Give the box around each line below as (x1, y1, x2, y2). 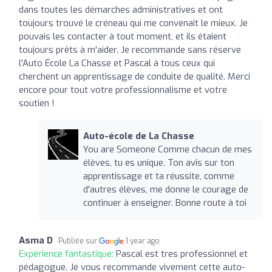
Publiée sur (58, 236, 99, 246)
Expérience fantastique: (19, 247, 116, 260)
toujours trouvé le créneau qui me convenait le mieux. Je (19, 16, 248, 29)
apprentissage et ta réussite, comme (83, 169, 234, 182)
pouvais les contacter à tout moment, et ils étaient (19, 30, 226, 42)
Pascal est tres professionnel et (116, 247, 248, 260)
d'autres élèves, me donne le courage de (83, 183, 248, 195)
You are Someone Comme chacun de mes (83, 143, 252, 155)
